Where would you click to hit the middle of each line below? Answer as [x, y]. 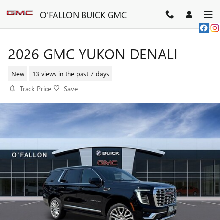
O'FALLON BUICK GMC [83, 14]
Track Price [35, 89]
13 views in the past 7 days [70, 73]
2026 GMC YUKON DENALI [93, 54]
